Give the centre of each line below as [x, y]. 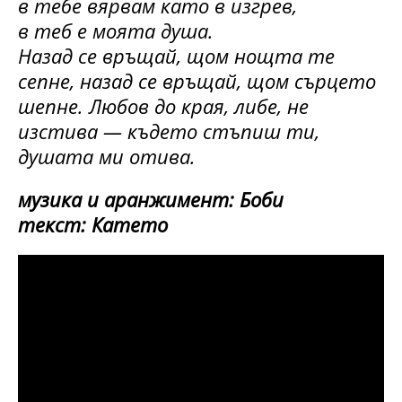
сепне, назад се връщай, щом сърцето [197, 81]
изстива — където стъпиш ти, [169, 131]
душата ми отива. [107, 157]
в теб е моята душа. [116, 31]
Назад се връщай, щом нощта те [176, 56]
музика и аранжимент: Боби [151, 200]
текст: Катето [93, 225]
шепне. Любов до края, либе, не [163, 106]
